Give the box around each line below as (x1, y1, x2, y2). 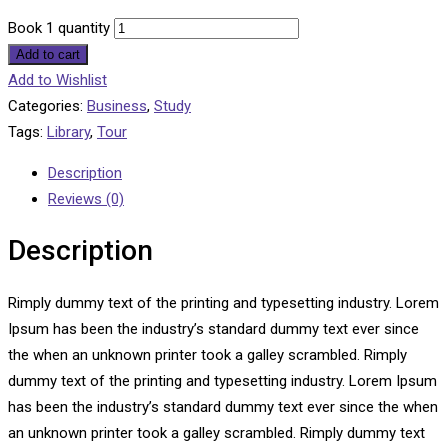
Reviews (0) (48, 190, 124, 209)
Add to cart (16, 47, 80, 63)
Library (47, 123, 90, 142)
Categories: (8, 97, 83, 116)
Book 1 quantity (8, 19, 110, 38)
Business (87, 97, 147, 116)
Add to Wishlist (8, 71, 107, 90)
